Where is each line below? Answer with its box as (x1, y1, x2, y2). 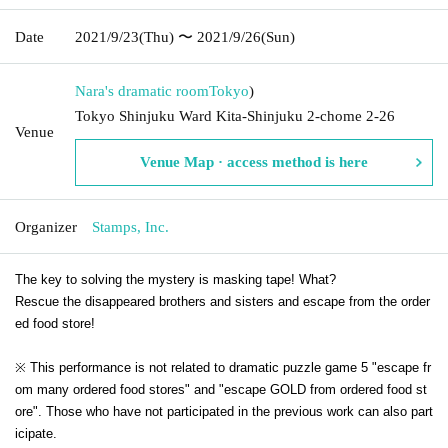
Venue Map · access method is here (140, 153, 368, 170)
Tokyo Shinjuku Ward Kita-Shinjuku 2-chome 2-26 (75, 107, 395, 124)
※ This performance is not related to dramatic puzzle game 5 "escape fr (15, 359, 431, 375)
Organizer (15, 218, 77, 235)
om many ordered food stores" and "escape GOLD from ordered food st (15, 381, 427, 397)
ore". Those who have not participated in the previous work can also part (15, 403, 433, 419)
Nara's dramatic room (75, 82, 209, 99)
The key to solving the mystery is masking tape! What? (15, 271, 336, 287)
